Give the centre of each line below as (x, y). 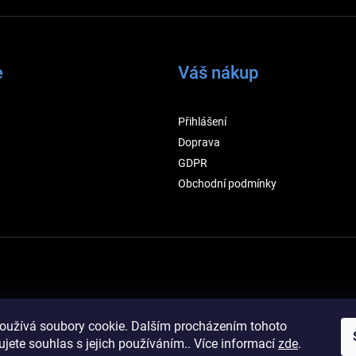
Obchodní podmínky (227, 184)
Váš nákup (218, 73)
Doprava (199, 143)
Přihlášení (202, 122)
